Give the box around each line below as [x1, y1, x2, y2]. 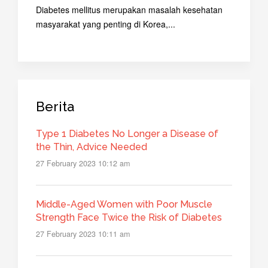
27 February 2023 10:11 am [36, 228, 130, 239]
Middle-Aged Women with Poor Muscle [36, 198, 212, 210]
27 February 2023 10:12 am [36, 158, 130, 169]
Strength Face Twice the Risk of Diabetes [36, 211, 222, 223]
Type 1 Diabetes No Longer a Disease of [36, 128, 218, 140]
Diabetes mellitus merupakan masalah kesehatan [36, 4, 223, 16]
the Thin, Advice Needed [36, 141, 147, 153]
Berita [36, 99, 74, 115]
